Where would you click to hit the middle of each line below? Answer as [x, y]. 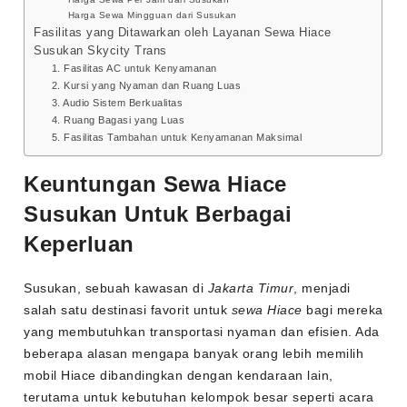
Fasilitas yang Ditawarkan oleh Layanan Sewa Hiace [183, 33]
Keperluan [79, 244]
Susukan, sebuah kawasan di [116, 288]
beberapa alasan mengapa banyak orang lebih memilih [194, 354]
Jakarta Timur [251, 288]
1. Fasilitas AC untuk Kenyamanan [134, 69]
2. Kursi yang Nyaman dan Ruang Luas [146, 86]
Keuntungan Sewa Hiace [155, 184]
